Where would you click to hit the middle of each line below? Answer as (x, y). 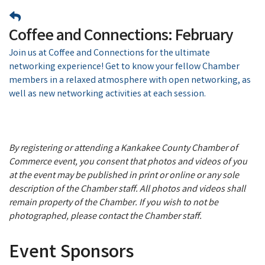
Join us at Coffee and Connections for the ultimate (109, 53)
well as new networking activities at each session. (107, 94)
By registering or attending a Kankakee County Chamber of (123, 148)
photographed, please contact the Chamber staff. (105, 216)
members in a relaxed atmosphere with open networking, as (130, 80)
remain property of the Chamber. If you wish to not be (114, 203)
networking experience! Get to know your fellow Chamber (124, 67)
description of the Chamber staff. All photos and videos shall (127, 189)
